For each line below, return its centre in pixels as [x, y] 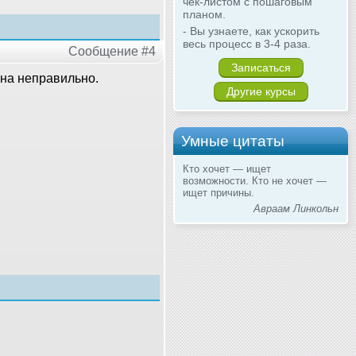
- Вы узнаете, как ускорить [251, 31]
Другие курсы [261, 92]
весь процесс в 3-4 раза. [247, 44]
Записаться [261, 68]
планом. [204, 15]
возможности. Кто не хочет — [255, 181]
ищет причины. [219, 193]
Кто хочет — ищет [227, 169]
